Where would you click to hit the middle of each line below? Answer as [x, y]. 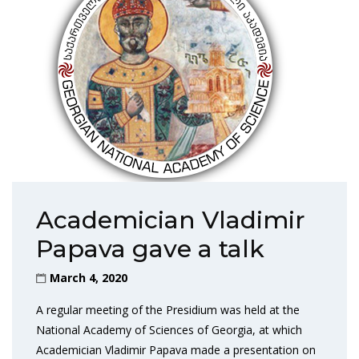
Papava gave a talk [150, 249]
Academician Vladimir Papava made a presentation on [176, 350]
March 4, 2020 [89, 278]
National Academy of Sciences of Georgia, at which [169, 330]
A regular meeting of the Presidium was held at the [168, 310]
